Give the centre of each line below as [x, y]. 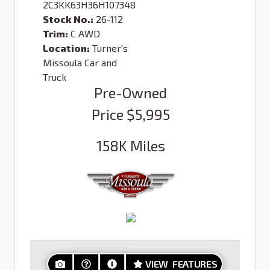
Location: [66, 48]
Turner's [110, 48]
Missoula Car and [80, 62]
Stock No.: [68, 19]
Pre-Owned [130, 92]
